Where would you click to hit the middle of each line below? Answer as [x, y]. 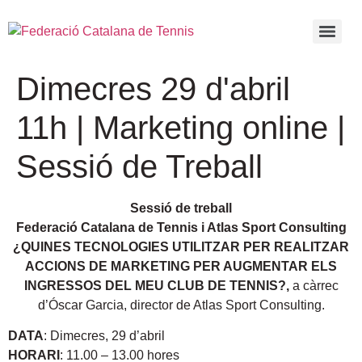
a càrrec [315, 286]
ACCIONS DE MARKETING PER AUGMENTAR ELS [181, 266]
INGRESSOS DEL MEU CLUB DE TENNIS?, [158, 286]
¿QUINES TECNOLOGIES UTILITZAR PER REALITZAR [181, 247]
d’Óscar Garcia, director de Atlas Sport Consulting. [181, 305]
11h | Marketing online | [181, 128]
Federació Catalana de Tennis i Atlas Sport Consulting [181, 227]
